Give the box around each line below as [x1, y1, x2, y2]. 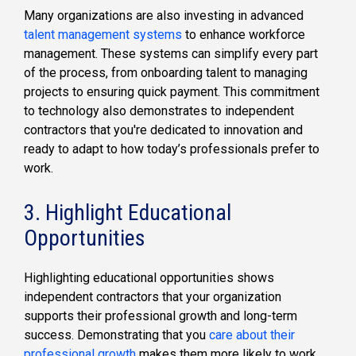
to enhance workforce [182, 26, 305, 42]
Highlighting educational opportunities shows [24, 270, 274, 286]
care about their [209, 327, 295, 343]
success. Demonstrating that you [24, 327, 209, 343]
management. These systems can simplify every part [24, 45, 318, 61]
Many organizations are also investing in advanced [24, 7, 304, 23]
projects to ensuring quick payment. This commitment [24, 83, 319, 99]
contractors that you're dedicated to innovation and [24, 122, 303, 137]
